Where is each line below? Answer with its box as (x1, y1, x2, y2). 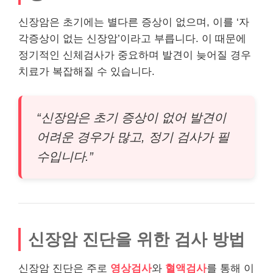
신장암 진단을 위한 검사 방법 (28, 229, 245, 249)
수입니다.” (37, 149, 93, 163)
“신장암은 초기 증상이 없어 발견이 (37, 110, 226, 124)
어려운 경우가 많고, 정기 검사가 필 (37, 130, 229, 144)
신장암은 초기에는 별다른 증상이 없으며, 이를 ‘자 (18, 16, 249, 28)
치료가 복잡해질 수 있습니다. (18, 66, 155, 77)
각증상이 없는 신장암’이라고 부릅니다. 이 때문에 (18, 33, 246, 44)
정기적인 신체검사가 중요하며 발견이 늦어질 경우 (18, 49, 251, 61)
